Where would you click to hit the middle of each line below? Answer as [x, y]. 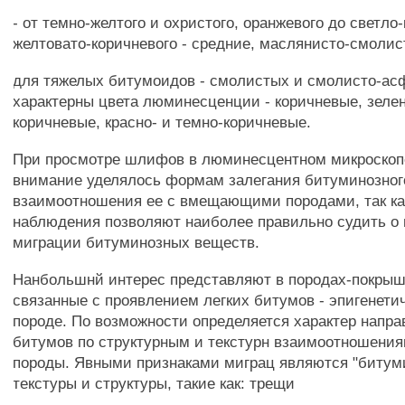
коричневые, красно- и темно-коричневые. [162, 122]
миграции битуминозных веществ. [137, 242]
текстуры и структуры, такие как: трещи [154, 383]
